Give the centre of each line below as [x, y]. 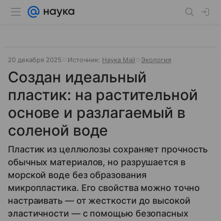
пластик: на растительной [103, 95]
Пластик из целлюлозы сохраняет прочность [108, 149]
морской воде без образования [77, 175]
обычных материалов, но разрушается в [97, 162]
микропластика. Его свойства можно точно [104, 188]
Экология [156, 60]
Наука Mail [119, 60]
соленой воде [58, 130]
